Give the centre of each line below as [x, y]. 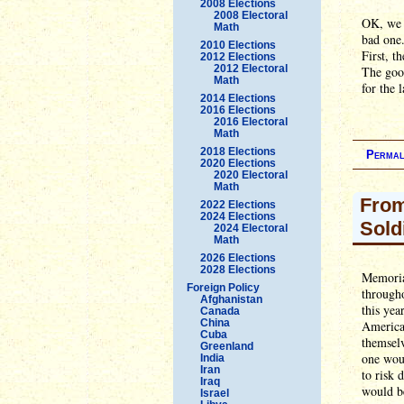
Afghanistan [231, 299]
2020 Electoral [251, 174]
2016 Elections [238, 110]
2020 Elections [238, 163]
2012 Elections [238, 56]
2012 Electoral [251, 68]
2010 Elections [238, 45]
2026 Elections [238, 257]
